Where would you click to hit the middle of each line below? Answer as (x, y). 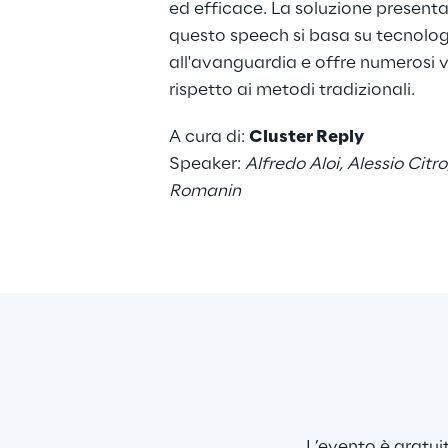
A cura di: (208, 137)
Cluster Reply (306, 137)
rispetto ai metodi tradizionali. (291, 90)
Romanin (204, 191)
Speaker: (206, 164)
